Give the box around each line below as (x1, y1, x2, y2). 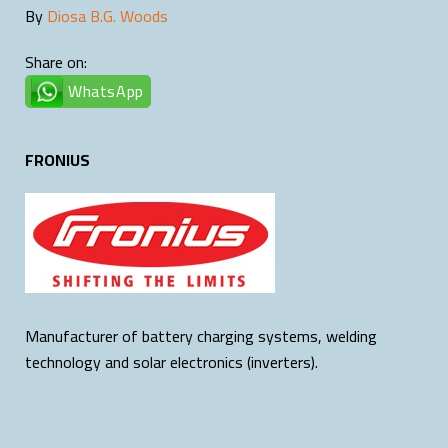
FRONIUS (25, 144, 90, 175)
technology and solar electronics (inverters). (25, 346, 318, 377)
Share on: (25, 46, 87, 77)
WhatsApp (68, 75, 144, 106)
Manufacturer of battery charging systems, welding (25, 320, 377, 351)
